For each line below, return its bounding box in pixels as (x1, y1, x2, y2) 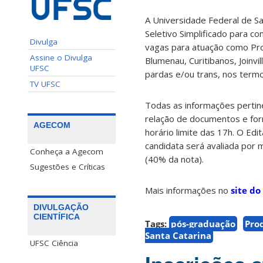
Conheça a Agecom (30, 146, 103, 157)
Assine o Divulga (30, 52, 92, 63)
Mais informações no (145, 184, 231, 197)
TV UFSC (30, 78, 60, 89)
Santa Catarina (145, 230, 211, 242)
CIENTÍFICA (33, 211, 80, 221)
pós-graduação (171, 218, 235, 230)
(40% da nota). (145, 153, 204, 166)
